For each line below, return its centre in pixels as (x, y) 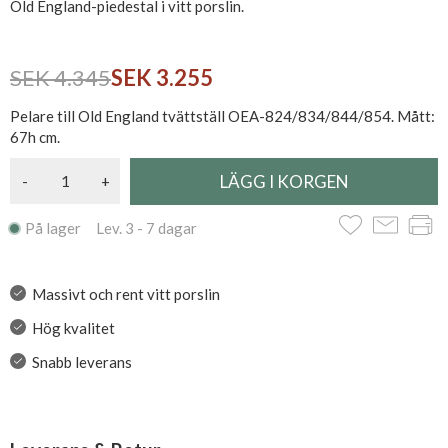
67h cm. (35, 137)
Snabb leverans (81, 362)
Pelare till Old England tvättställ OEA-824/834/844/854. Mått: (222, 116)
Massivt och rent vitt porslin (125, 294)
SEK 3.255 (162, 77)
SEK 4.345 (60, 77)
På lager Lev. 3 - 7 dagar (111, 228)
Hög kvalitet (73, 328)
